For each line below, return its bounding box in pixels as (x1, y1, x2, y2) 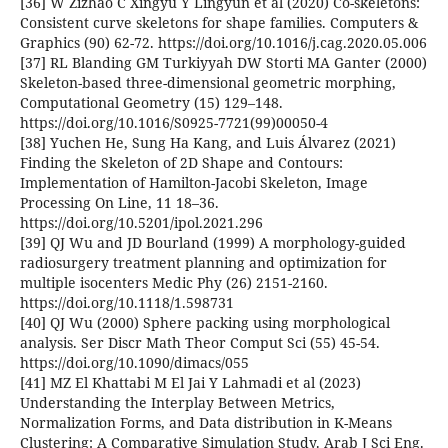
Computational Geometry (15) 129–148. (19, 93, 283, 113)
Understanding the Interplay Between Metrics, (19, 393, 335, 413)
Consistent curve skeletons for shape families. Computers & (19, 13, 418, 33)
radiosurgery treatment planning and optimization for (19, 253, 387, 273)
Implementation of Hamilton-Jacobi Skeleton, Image (19, 173, 368, 193)
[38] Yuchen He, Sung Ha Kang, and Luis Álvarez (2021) (19, 133, 396, 153)
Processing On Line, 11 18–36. (19, 193, 219, 213)
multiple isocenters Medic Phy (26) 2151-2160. (19, 273, 328, 293)
